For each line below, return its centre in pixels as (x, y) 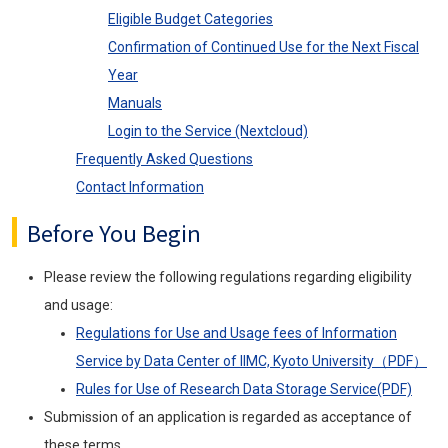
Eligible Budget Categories (190, 18)
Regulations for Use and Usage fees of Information (236, 332)
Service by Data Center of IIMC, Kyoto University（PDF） (251, 360)
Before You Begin (114, 231)
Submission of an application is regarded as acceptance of (228, 416)
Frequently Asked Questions (164, 158)
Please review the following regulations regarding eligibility (228, 276)
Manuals (135, 102)
